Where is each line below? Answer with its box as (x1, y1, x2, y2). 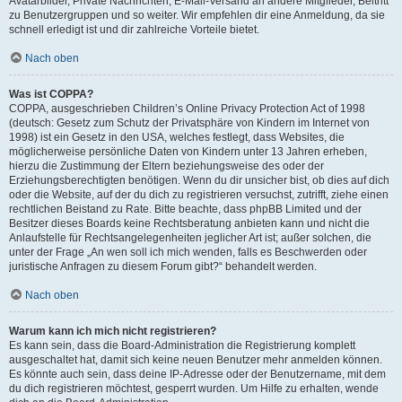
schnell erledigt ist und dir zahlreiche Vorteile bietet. (9, 23, 259, 36)
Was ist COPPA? (9, 88, 93, 100)
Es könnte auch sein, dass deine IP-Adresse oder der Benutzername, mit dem (9, 368, 386, 380)
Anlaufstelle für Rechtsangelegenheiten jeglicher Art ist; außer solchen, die (9, 232, 371, 244)
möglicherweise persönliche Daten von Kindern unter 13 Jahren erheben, (9, 145, 367, 158)
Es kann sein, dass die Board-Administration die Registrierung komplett (9, 339, 355, 352)
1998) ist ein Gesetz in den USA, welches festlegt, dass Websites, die (9, 131, 345, 144)
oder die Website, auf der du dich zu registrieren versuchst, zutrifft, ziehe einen (9, 188, 389, 201)
